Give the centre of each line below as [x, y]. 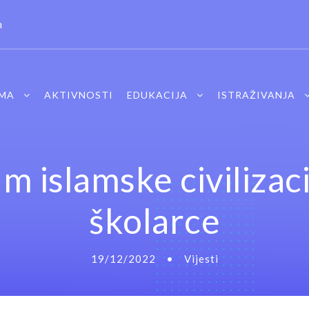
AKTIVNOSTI [78, 94]
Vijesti [201, 258]
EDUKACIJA [157, 94]
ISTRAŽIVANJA [256, 94]
